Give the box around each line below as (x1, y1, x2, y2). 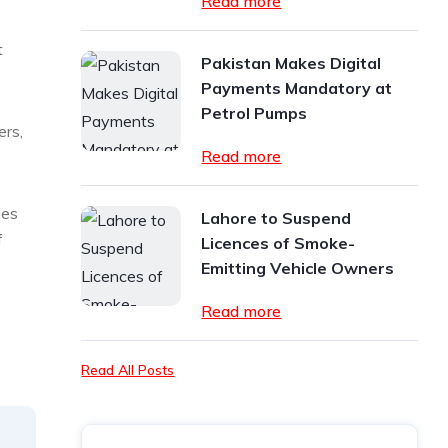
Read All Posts (81, 361, 175, 379)
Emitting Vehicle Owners (201, 258, 395, 278)
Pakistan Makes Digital (201, 53, 382, 73)
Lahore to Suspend (201, 208, 352, 228)
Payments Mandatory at (201, 78, 393, 98)
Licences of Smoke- (201, 233, 356, 253)
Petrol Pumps (201, 103, 308, 123)
